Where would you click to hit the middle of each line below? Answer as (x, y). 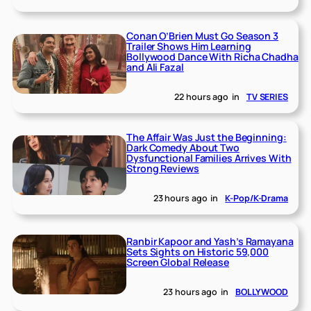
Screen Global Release (178, 262)
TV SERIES (267, 96)
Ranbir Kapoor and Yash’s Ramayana (210, 242)
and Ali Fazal (155, 67)
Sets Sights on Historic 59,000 (198, 252)
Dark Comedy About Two (183, 148)
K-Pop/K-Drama (257, 198)
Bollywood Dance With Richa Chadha (212, 56)
